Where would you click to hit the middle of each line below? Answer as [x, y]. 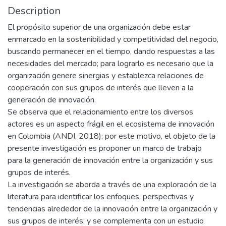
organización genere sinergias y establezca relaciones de [106, 76]
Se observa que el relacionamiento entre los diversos [100, 112]
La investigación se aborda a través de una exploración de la [112, 185]
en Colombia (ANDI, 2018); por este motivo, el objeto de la [111, 136]
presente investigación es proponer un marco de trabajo [105, 148]
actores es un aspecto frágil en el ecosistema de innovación [111, 124]
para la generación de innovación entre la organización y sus [110, 160]
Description [34, 11]
